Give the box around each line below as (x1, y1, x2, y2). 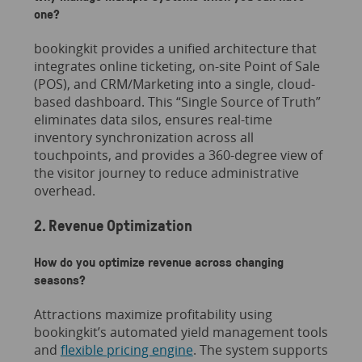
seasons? (33, 270, 86, 288)
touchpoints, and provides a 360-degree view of (33, 145, 322, 164)
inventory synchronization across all (33, 128, 254, 146)
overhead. (33, 181, 95, 200)
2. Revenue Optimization (33, 214, 192, 236)
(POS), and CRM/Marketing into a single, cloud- (33, 74, 315, 93)
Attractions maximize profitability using (33, 305, 272, 324)
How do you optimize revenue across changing (33, 252, 284, 271)
